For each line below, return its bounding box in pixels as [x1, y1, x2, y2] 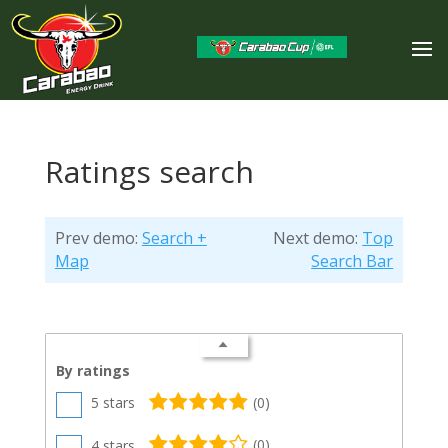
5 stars [90, 393, 135, 413]
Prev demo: [54, 227, 142, 249]
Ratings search [44, 151, 254, 192]
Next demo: [273, 227, 363, 249]
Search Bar [311, 250, 394, 272]
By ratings [55, 361, 130, 380]
